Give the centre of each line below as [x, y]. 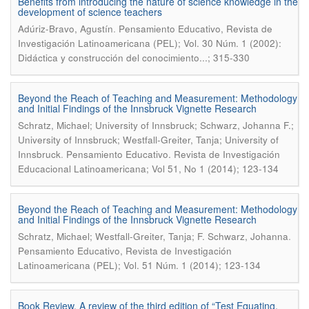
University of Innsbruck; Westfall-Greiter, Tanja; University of [148, 140]
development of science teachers [90, 12]
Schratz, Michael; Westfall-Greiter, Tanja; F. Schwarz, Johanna [153, 236]
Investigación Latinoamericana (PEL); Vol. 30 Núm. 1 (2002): [150, 43]
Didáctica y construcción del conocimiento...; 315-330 [134, 58]
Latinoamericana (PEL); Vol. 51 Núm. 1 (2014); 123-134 [139, 265]
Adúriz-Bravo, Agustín [66, 29]
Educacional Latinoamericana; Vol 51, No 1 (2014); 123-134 [148, 169]
